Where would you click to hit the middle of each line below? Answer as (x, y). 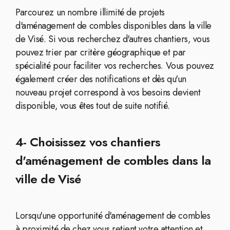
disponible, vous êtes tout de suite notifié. (93, 106)
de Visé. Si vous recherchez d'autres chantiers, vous (113, 39)
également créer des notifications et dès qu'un (101, 79)
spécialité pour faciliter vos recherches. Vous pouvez (115, 66)
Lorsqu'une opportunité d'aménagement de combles (113, 216)
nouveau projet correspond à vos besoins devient (108, 92)
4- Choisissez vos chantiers (88, 142)
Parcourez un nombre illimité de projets (90, 12)
